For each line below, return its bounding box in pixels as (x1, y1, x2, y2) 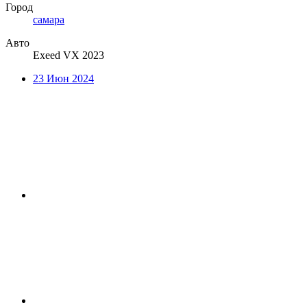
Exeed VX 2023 (33, 49, 104, 62)
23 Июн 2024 (33, 73, 94, 85)
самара (33, 14, 64, 26)
